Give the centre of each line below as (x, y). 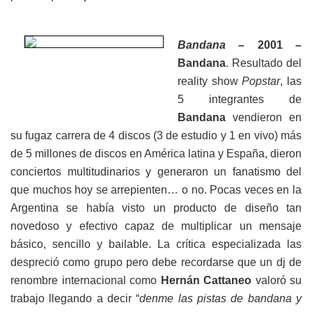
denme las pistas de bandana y (221, 299)
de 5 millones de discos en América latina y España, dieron (156, 154)
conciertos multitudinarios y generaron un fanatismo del (156, 172)
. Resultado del (264, 63)
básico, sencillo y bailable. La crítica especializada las (156, 244)
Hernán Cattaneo (206, 281)
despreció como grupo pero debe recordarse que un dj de (156, 263)
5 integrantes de (240, 100)
